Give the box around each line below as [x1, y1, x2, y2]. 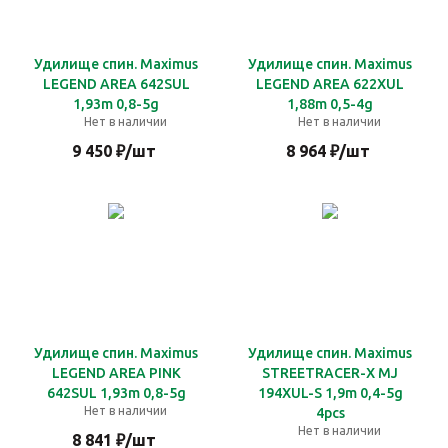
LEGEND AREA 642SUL [42, 76, 190, 92]
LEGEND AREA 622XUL [256, 76, 404, 92]
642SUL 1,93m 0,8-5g [46, 385, 186, 401]
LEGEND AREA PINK [51, 365, 181, 381]
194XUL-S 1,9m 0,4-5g [257, 385, 360, 401]
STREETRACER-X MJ [262, 365, 398, 381]
